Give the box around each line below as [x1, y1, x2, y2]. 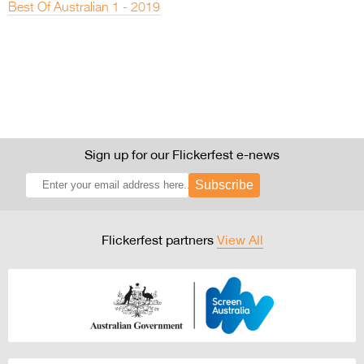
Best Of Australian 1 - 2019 [8, 2, 160, 15]
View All [216, 232, 263, 249]
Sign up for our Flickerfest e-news [84, 146, 279, 163]
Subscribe [194, 178, 253, 193]
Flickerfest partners [101, 232, 217, 249]
